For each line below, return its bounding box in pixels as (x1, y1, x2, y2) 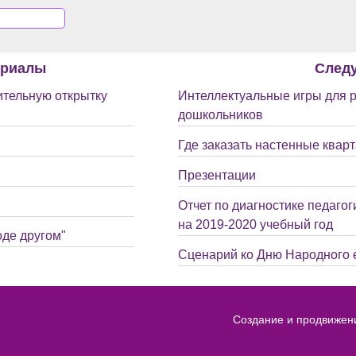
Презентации (178, 168, 256, 182)
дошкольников (178, 108, 263, 122)
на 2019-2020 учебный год (178, 218, 333, 231)
